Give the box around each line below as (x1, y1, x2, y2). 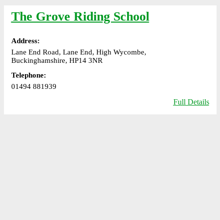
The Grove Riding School (11, 9, 149, 24)
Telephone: (11, 71, 46, 80)
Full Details (173, 98, 209, 107)
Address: (11, 36, 40, 45)
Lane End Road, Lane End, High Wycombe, (11, 48, 146, 56)
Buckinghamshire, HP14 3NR (11, 56, 103, 64)
